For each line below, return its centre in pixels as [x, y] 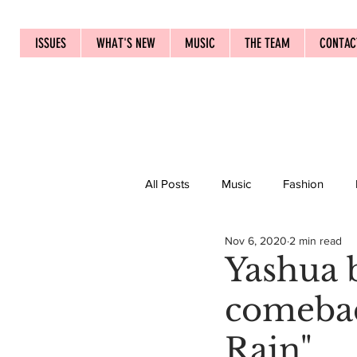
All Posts [167, 183]
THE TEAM [267, 43]
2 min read [316, 240]
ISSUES [50, 43]
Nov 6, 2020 [256, 240]
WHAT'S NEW [126, 43]
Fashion [303, 183]
